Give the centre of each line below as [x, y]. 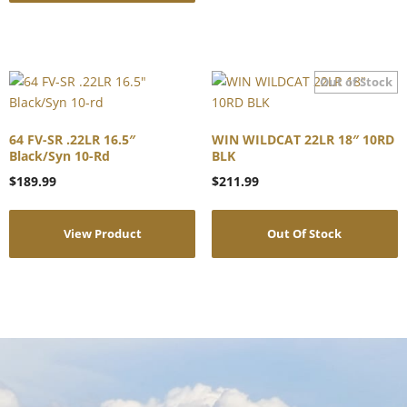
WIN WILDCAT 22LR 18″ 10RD [303, 139]
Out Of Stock [305, 233]
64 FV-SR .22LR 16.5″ [72, 139]
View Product [102, 233]
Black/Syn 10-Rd [60, 155]
